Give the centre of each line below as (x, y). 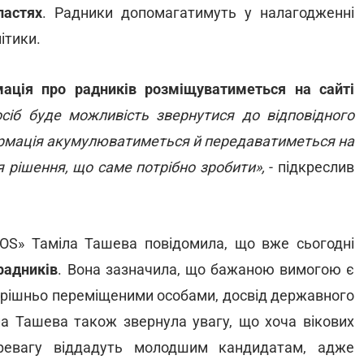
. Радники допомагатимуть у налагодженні (198, 13)
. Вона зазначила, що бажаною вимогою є (206, 269)
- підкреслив (312, 167)
